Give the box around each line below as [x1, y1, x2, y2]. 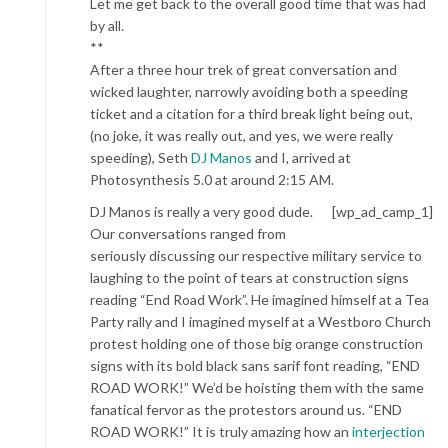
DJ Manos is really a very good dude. [90, 203, 313, 220]
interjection [352, 423, 425, 440]
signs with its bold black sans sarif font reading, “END [90, 357, 420, 374]
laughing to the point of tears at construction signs [90, 269, 409, 286]
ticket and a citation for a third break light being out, [90, 105, 413, 122]
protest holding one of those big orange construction [90, 335, 423, 352]
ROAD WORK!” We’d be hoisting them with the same [90, 379, 424, 396]
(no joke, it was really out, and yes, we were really [90, 127, 393, 144]
